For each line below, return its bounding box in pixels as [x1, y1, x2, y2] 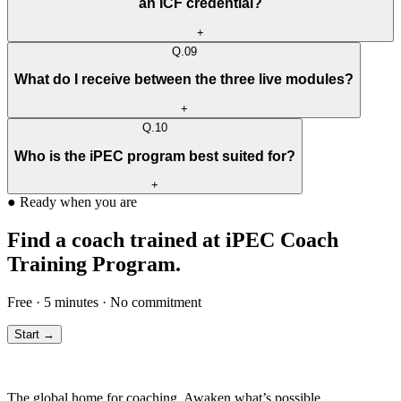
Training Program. [7, 252, 181, 276]
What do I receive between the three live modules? [14, 72, 354, 88]
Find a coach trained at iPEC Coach [7, 228, 338, 252]
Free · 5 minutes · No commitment [7, 294, 201, 310]
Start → [14, 327, 55, 341]
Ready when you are [20, 194, 137, 210]
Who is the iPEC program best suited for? [14, 148, 295, 164]
